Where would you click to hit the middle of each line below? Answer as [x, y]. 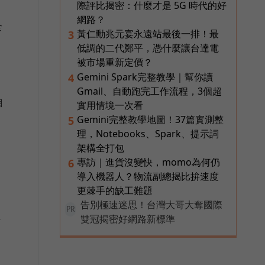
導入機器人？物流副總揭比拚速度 [148, 177]
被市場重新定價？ [115, 62]
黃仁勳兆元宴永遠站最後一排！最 [148, 34]
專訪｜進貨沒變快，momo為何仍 [148, 162]
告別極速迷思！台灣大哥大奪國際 [151, 205]
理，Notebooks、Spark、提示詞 [148, 134]
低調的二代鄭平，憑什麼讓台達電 [148, 48]
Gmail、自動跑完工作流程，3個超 [149, 91]
